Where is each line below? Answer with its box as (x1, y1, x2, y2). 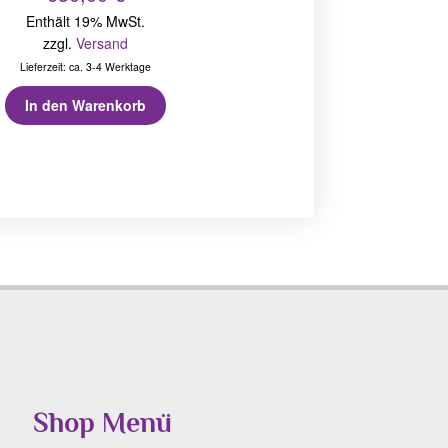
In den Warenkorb (25, 95, 147, 116)
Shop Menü (33, 406, 173, 438)
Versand (76, 32, 129, 53)
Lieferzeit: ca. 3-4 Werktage (20, 58, 152, 74)
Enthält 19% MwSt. (26, 10, 146, 31)
